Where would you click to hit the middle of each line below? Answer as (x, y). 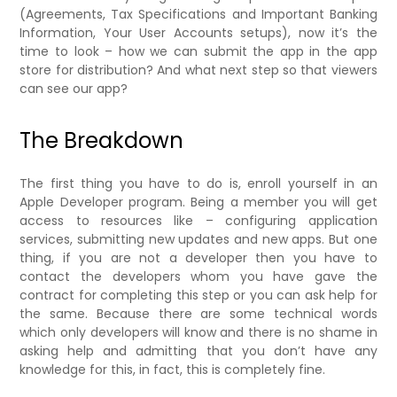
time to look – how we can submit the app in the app (198, 51)
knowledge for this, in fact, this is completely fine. (173, 369)
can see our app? (74, 88)
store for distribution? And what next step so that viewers (198, 70)
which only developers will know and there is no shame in (198, 332)
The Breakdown (102, 140)
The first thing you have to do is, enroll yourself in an (198, 183)
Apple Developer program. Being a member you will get (198, 202)
